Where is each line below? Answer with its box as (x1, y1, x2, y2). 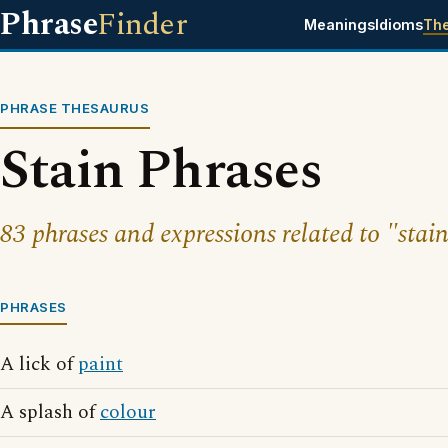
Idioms (374, 16, 423, 33)
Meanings (303, 16, 375, 33)
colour (100, 398, 156, 427)
